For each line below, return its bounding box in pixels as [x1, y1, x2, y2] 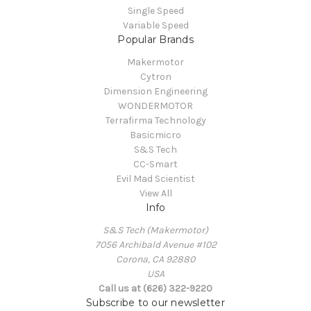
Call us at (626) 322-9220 [99, 282, 212, 294]
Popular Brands [117, 33, 194, 46]
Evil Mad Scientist [116, 172, 195, 185]
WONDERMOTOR [118, 99, 193, 112]
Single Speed [127, 4, 184, 17]
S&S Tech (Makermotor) [103, 224, 208, 236]
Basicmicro [130, 128, 181, 141]
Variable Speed [122, 19, 189, 31]
